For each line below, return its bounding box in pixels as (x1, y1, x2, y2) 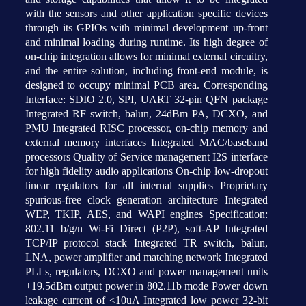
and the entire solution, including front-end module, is (25, 65, 268, 76)
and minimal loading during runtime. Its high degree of (25, 36, 268, 48)
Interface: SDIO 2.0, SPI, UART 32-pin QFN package (25, 94, 268, 105)
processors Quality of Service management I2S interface (25, 151, 268, 163)
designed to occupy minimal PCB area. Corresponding (25, 79, 268, 91)
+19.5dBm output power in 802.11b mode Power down (25, 280, 268, 292)
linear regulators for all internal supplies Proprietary (25, 180, 268, 191)
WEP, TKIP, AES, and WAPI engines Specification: (25, 208, 268, 220)
